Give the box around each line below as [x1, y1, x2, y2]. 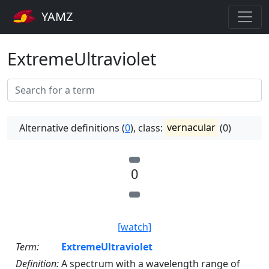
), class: [130, 121, 165, 134]
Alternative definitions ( [19, 121, 125, 134]
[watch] [118, 220, 151, 234]
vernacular [167, 121, 216, 134]
